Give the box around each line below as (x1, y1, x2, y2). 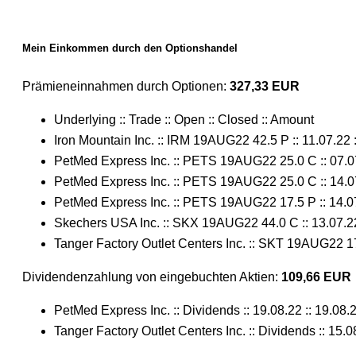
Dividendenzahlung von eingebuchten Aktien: (22, 269, 281, 284)
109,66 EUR (281, 269, 351, 284)
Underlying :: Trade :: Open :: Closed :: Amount (54, 112, 314, 126)
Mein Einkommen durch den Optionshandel (22, 41, 238, 54)
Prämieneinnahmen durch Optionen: (22, 79, 230, 93)
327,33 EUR (230, 79, 300, 93)
